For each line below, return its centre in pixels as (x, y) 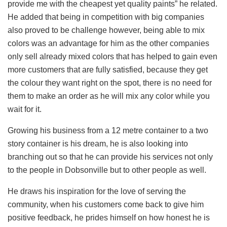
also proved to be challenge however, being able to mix (106, 30)
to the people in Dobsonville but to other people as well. (107, 170)
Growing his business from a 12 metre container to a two (108, 130)
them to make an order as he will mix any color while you (109, 96)
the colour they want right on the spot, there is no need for (110, 83)
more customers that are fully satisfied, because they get (108, 69)
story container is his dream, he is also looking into (98, 143)
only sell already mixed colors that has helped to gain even (112, 56)
